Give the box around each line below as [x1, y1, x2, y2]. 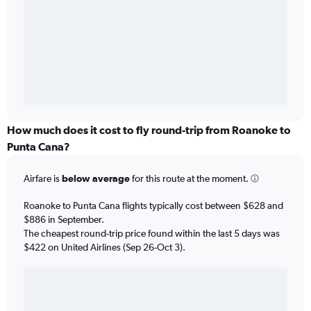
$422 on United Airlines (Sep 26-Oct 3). [24, 241, 185, 253]
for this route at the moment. [130, 173, 249, 185]
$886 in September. [24, 213, 104, 225]
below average [62, 173, 130, 185]
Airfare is [24, 173, 62, 185]
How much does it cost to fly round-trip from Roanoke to [7, 124, 291, 137]
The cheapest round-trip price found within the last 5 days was [24, 227, 280, 239]
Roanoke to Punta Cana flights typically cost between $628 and [24, 199, 283, 211]
